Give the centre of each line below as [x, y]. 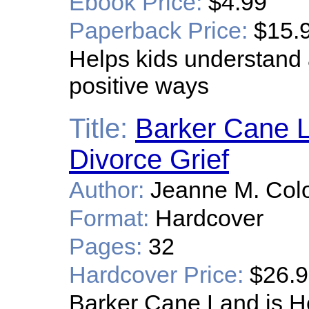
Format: [109, 218]
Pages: [106, 246]
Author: [107, 190]
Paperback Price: [158, 30]
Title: [98, 128]
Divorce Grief [149, 159]
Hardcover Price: [156, 275]
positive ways [139, 86]
